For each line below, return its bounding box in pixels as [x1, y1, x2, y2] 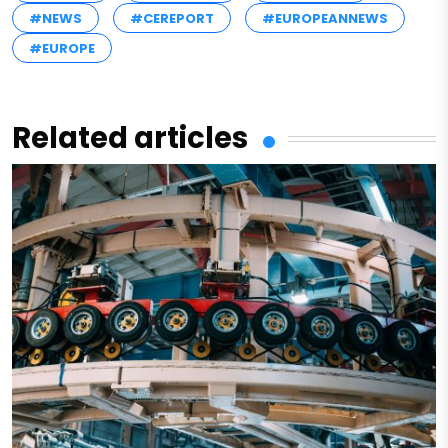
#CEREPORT [130, 9, 214, 29]
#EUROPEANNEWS [262, 9, 388, 29]
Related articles [12, 118, 248, 159]
